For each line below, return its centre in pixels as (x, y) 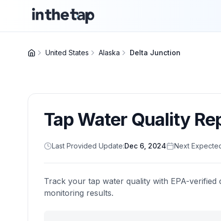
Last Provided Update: (88, 146)
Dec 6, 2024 (145, 146)
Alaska (109, 53)
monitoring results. (79, 193)
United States (67, 53)
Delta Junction (155, 53)
